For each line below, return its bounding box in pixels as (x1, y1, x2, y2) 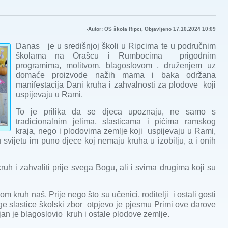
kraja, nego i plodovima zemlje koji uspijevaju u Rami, (16, 127, 216, 136)
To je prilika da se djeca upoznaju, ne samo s (16, 107, 216, 117)
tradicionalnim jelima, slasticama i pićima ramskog (16, 117, 216, 126)
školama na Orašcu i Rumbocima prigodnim (16, 51, 216, 61)
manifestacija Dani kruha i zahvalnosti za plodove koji (16, 80, 216, 90)
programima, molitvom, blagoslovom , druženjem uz (16, 61, 216, 70)
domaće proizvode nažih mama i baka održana (16, 71, 216, 80)
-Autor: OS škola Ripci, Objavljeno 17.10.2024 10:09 (87, 25, 216, 32)
